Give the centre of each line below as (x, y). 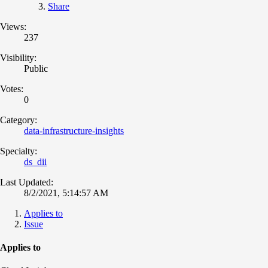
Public (36, 68)
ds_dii (35, 162)
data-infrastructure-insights (74, 130)
